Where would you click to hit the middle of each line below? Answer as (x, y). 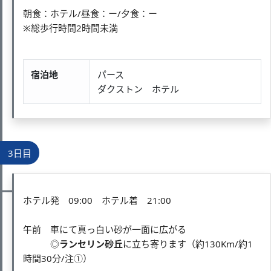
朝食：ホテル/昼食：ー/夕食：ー (90, 13)
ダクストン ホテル (138, 89)
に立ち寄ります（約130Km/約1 (188, 243)
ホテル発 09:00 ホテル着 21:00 (97, 200)
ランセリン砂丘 (91, 243)
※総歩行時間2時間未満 (70, 28)
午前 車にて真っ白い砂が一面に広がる (105, 229)
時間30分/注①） (57, 258)
